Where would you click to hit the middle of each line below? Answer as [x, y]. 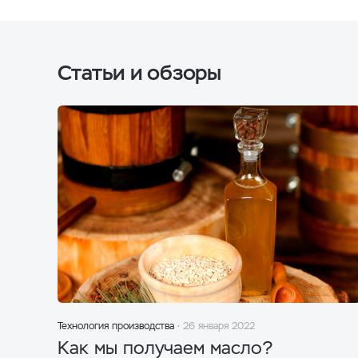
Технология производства [116, 326]
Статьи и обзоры [139, 73]
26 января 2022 [219, 326]
